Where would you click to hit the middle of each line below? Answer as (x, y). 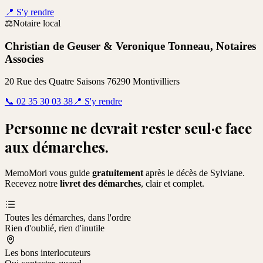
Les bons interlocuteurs (48, 253)
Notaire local (37, 23)
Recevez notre (31, 184)
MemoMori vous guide (47, 173)
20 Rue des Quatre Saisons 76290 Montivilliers (92, 82)
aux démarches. (57, 147)
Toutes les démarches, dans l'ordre (68, 218)
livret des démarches (100, 184)
